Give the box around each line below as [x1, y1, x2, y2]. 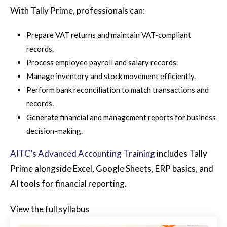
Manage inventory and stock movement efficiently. [26, 71, 196, 81]
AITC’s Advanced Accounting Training [10, 147, 155, 159]
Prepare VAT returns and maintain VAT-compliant [26, 30, 191, 40]
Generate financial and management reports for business [26, 112, 216, 122]
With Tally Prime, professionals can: [10, 5, 145, 16]
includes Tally [155, 147, 207, 159]
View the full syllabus [10, 203, 89, 214]
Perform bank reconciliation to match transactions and [26, 85, 209, 94]
